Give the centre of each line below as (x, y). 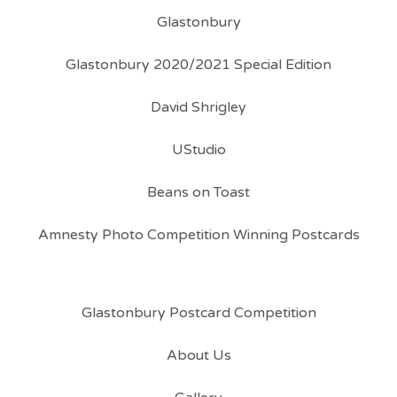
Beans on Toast (198, 192)
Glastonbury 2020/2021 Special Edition (198, 65)
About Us (198, 355)
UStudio (198, 150)
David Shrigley (198, 107)
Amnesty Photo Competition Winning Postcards (198, 235)
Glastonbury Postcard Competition (198, 313)
